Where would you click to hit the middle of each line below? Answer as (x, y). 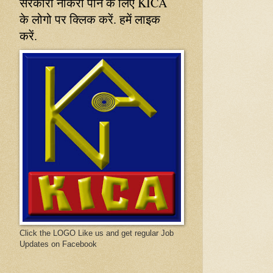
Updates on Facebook (58, 244)
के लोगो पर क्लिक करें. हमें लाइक (90, 19)
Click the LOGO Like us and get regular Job (97, 233)
